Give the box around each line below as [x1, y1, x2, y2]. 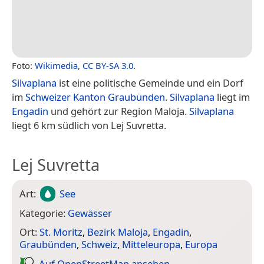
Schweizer [25, 90, 71, 104]
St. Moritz [39, 225, 82, 239]
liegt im [214, 90, 250, 104]
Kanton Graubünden [73, 90, 165, 104]
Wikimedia [35, 59, 78, 71]
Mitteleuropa [122, 237, 180, 252]
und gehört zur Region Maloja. [48, 104, 189, 118]
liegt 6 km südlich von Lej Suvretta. [12, 118, 166, 132]
